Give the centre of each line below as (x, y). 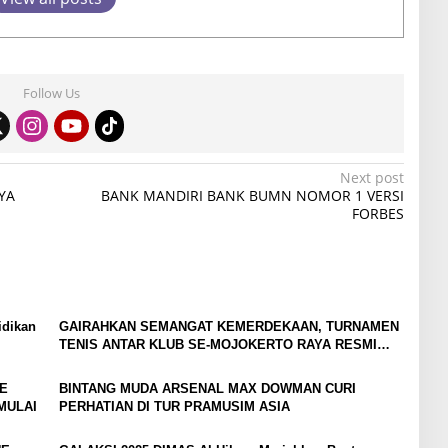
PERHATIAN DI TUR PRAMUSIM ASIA (174, 407)
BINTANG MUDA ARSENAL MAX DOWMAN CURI (207, 389)
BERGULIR (92, 363)
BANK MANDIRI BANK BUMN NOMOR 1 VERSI (252, 196)
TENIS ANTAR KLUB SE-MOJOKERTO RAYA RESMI (217, 345)
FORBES (377, 214)
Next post (371, 178)
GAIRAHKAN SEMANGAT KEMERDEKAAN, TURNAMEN (228, 327)
